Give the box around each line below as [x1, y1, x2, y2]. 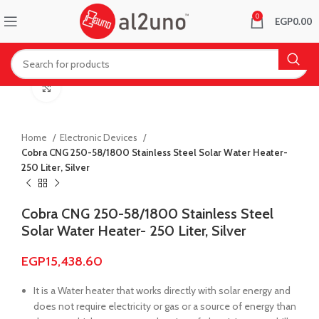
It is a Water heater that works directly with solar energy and [33, 284, 291, 297]
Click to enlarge [61, 82, 123, 93]
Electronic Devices [60, 132, 140, 143]
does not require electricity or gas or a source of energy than [33, 300, 296, 313]
